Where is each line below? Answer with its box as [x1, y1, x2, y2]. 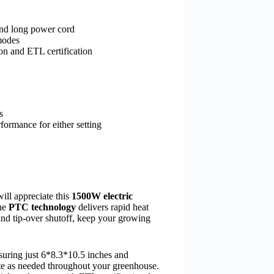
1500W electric [72, 191, 133, 202]
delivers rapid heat [76, 202, 149, 213]
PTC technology [9, 202, 76, 213]
